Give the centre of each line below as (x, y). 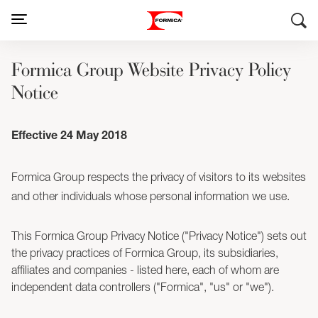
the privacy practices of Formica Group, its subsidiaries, (145, 253)
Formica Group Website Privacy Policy (151, 69)
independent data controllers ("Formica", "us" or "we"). (143, 287)
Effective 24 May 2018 (69, 137)
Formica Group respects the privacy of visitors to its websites (159, 177)
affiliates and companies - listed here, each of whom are (145, 270)
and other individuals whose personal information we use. (150, 196)
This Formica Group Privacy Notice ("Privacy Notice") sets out (159, 236)
